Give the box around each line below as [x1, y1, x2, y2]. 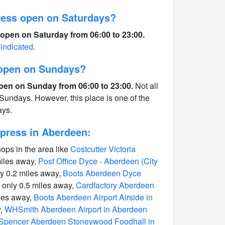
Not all [133, 80, 158, 91]
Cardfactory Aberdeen [76, 179, 154, 191]
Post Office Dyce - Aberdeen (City [38, 155, 158, 167]
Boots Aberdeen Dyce [63, 167, 141, 179]
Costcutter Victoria [70, 143, 136, 155]
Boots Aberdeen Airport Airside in [34, 191, 153, 203]
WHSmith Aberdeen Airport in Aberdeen [5, 203, 147, 215]
